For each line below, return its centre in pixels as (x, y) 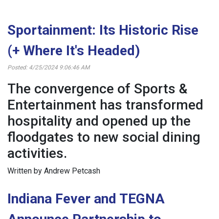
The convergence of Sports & (97, 89)
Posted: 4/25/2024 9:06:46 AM (48, 68)
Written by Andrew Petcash (54, 171)
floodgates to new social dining (104, 137)
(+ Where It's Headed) (74, 51)
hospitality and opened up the (99, 121)
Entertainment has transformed (105, 105)
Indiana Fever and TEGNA (86, 199)
